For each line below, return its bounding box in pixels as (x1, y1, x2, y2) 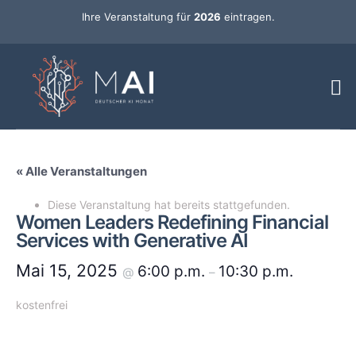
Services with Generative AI (16, 229, 249, 253)
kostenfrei (16, 298, 68, 312)
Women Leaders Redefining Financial (16, 211, 328, 234)
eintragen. (220, 10, 275, 23)
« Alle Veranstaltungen (16, 164, 147, 180)
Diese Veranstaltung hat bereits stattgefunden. (48, 198, 290, 212)
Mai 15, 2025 (16, 261, 122, 281)
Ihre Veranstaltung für (81, 10, 194, 23)
